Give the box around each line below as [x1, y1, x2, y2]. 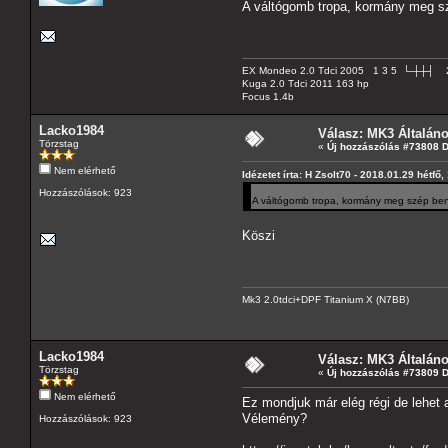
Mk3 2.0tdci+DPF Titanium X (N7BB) [242, 293, 409, 305]
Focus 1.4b [242, 90, 294, 102]
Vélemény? [242, 410, 307, 426]
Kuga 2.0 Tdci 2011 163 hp [242, 77, 369, 89]
